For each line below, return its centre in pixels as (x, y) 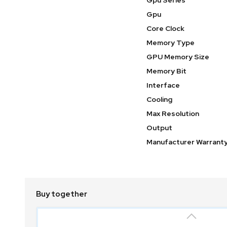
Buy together (61, 194)
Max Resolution (173, 114)
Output (159, 128)
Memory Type (170, 43)
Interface (163, 85)
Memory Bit (166, 71)
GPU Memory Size (178, 57)
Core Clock (165, 29)
